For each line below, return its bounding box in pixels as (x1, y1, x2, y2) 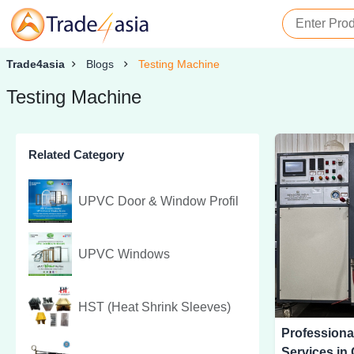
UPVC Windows (78, 247, 170, 261)
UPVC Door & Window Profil (78, 194, 239, 208)
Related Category (28, 148, 124, 162)
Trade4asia (6, 58, 65, 71)
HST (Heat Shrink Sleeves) (78, 299, 231, 314)
